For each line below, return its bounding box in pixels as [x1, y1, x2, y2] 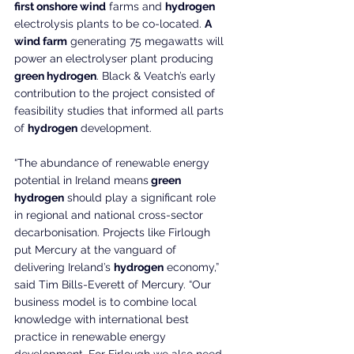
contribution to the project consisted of [14, 87, 218, 100]
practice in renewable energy [14, 330, 169, 344]
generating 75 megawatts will [67, 35, 227, 48]
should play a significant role [64, 191, 219, 205]
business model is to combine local [14, 296, 200, 309]
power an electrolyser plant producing [14, 52, 217, 66]
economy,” [164, 261, 222, 274]
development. [77, 122, 152, 135]
